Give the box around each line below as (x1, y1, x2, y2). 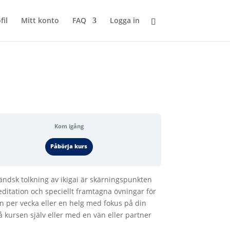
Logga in (109, 15, 140, 25)
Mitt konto (21, 15, 59, 25)
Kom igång (54, 123, 84, 130)
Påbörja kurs (50, 143, 88, 150)
